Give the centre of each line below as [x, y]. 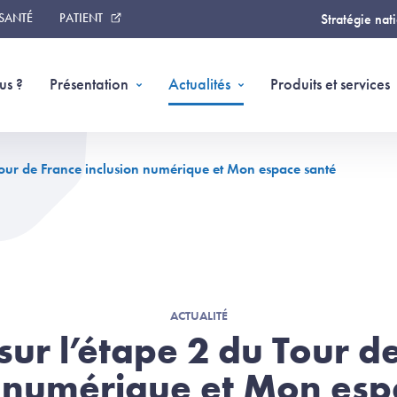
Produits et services [330, 84]
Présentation [89, 84]
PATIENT [81, 18]
